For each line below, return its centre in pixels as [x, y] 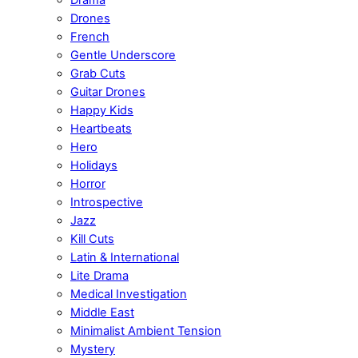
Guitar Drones [108, 91]
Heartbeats [101, 128]
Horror [88, 183]
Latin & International [125, 257]
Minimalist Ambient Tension [146, 330]
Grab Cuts [98, 73]
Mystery [93, 349]
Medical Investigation [129, 294]
